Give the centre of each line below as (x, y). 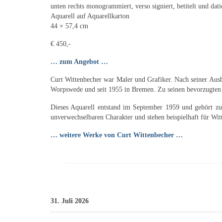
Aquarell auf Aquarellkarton (90, 16)
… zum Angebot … (79, 61)
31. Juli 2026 (70, 201)
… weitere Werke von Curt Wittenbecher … (117, 135)
